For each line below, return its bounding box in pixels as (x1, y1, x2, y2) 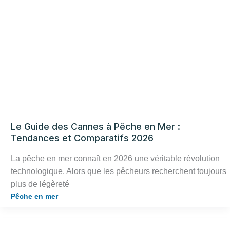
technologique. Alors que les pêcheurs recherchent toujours (11, 166, 226, 176)
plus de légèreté (11, 179, 69, 188)
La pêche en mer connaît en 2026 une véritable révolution (11, 154, 220, 163)
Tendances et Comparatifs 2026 (11, 132, 154, 144)
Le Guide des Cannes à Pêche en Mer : (11, 121, 180, 132)
